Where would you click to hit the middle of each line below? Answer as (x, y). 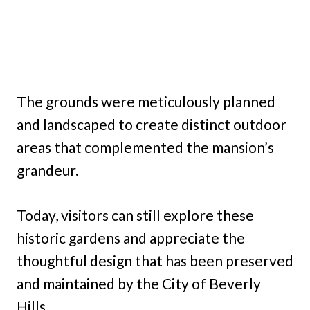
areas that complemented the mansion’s (145, 147)
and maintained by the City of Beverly (139, 284)
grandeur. (48, 170)
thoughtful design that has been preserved (155, 261)
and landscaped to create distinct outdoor (152, 125)
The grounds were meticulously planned (146, 102)
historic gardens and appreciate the (131, 238)
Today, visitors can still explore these (135, 215)
